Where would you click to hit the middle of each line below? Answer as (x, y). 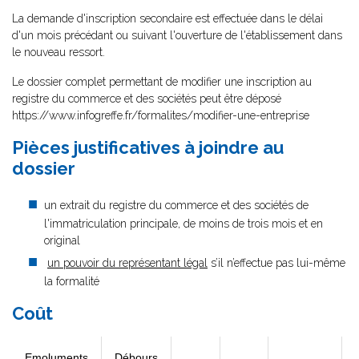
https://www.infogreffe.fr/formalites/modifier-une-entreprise (161, 115)
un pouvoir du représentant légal (127, 263)
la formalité (72, 281)
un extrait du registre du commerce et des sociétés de (176, 205)
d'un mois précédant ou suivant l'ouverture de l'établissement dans (177, 35)
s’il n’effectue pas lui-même (276, 263)
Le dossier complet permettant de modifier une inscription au (162, 82)
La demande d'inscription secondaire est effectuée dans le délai (167, 18)
